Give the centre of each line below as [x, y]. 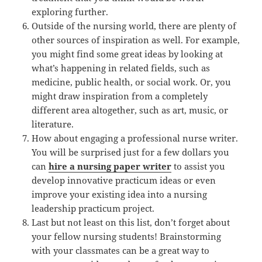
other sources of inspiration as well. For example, [136, 40]
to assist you [199, 166]
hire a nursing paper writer [110, 166]
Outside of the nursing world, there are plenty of [134, 26]
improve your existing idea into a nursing [120, 194]
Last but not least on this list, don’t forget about [131, 223]
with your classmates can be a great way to [121, 251]
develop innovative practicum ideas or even [124, 180]
